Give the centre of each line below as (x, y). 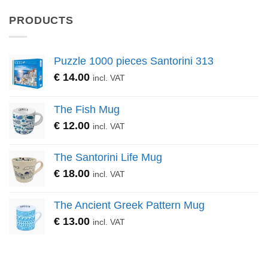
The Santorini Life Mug (108, 157)
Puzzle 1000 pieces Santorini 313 (134, 61)
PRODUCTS (42, 21)
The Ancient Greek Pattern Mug (129, 205)
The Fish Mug (87, 109)
